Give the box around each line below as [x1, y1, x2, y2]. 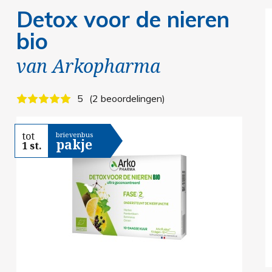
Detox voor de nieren [16, 5, 229, 33]
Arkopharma [52, 53, 160, 78]
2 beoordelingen [92, 92, 162, 104]
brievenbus [55, 130, 93, 140]
